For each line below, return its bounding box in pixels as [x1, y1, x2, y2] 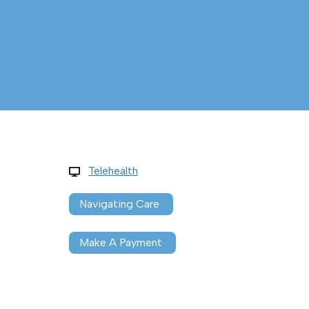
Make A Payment [79, 236, 163, 250]
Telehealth [88, 164, 139, 177]
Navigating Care [79, 197, 160, 211]
